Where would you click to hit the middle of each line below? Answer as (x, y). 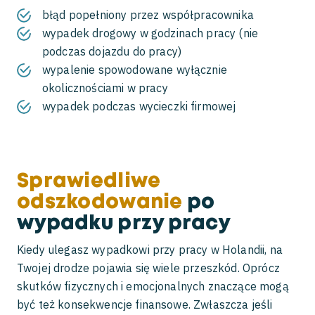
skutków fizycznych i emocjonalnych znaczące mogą (153, 286)
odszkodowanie (100, 203)
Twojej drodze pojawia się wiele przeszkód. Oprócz (148, 268)
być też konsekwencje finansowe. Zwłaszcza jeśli (145, 304)
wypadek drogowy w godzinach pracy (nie (150, 33)
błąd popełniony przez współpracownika (148, 15)
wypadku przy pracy (124, 224)
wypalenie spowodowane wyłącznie (135, 70)
